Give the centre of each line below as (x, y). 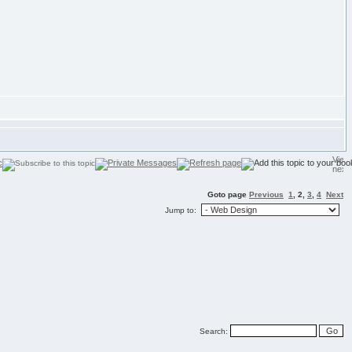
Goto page (228, 194)
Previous (266, 194)
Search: (215, 331)
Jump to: (183, 210)
